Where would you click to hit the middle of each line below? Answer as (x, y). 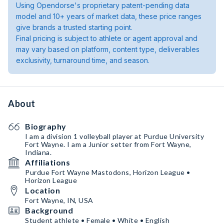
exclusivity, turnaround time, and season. (83, 60)
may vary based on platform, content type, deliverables (108, 49)
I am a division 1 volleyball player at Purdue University (114, 136)
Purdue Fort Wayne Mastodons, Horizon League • (108, 172)
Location (42, 190)
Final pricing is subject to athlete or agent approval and (107, 38)
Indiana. (38, 152)
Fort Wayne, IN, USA (59, 200)
